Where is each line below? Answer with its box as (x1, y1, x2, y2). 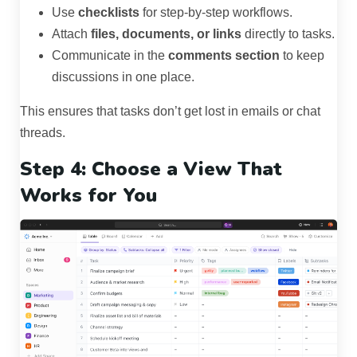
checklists (78, 6, 139, 20)
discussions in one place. (52, 70, 194, 84)
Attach (52, 27, 91, 41)
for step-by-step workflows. (139, 6, 292, 20)
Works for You (20, 182, 157, 209)
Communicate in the (52, 49, 168, 63)
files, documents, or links (91, 27, 241, 41)
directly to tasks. (241, 27, 335, 41)
